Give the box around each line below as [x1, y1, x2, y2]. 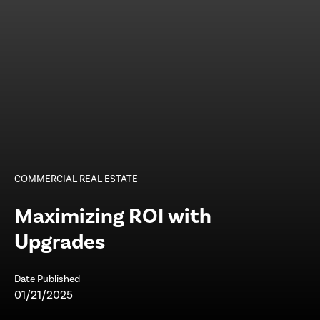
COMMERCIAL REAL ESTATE [14, 172, 138, 186]
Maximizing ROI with [14, 202, 211, 230]
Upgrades [14, 228, 105, 256]
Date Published [14, 272, 80, 286]
